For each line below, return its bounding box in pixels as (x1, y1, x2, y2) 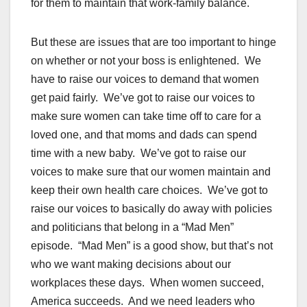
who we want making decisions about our (31, 258, 231, 271)
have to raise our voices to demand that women (31, 73, 259, 86)
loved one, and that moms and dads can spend (31, 129, 257, 141)
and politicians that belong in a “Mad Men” (31, 221, 234, 234)
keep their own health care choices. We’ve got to (31, 184, 268, 197)
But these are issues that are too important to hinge (31, 36, 276, 49)
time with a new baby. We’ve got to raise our (31, 147, 246, 160)
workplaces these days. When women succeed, (31, 277, 264, 289)
